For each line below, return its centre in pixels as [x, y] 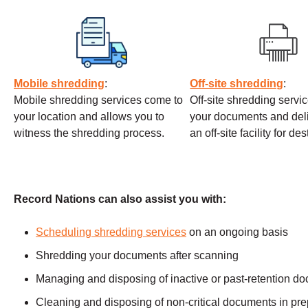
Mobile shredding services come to [98, 100]
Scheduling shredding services [111, 232]
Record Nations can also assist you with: [120, 199]
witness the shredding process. [90, 133]
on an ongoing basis [237, 232]
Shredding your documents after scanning [137, 256]
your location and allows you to [89, 117]
